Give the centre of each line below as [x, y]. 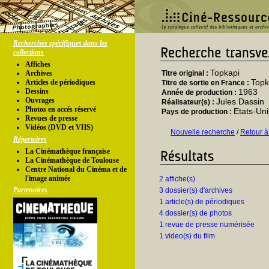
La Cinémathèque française [68, 151]
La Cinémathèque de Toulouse [72, 160]
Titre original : [186, 73]
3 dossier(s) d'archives [196, 190]
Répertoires [30, 139]
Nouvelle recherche [203, 132]
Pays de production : [198, 112]
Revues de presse [51, 118]
